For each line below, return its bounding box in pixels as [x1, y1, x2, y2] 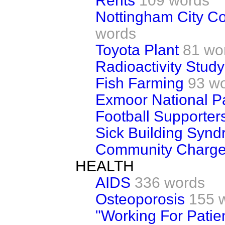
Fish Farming [95, 74, 184, 91]
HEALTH [75, 157, 134, 174]
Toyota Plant [95, 41, 179, 58]
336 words [135, 174, 205, 191]
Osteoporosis [95, 190, 185, 207]
